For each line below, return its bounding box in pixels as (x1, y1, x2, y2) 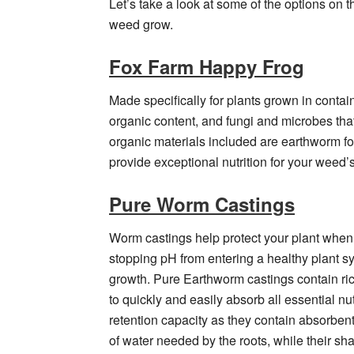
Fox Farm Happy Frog (109, 52, 304, 80)
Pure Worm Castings (109, 190, 295, 217)
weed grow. (109, 14, 173, 33)
